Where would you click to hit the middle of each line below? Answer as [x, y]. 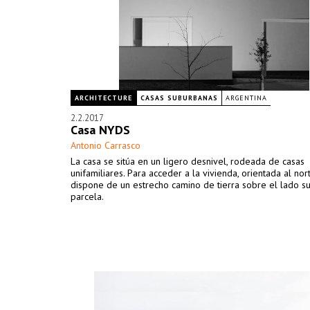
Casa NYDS [100, 130]
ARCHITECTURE [103, 98]
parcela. [87, 197]
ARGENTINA [246, 98]
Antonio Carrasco [106, 145]
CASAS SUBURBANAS [179, 98]
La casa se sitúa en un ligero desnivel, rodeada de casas [188, 161]
